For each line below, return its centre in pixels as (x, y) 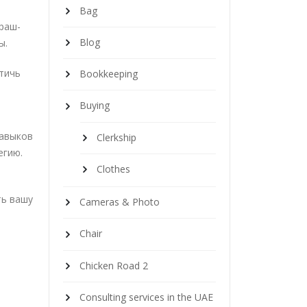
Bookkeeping (109, 74)
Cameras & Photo (120, 202)
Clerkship (116, 137)
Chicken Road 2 (114, 265)
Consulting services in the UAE (146, 297)
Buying (95, 106)
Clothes (113, 169)
